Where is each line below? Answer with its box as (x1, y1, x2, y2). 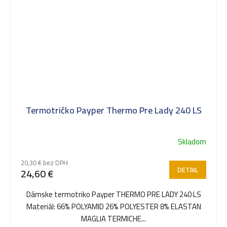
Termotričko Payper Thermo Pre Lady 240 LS (25, 101, 202, 119)
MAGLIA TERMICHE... (81, 211, 146, 226)
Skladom (178, 134, 206, 149)
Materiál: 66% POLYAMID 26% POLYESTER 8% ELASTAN (26, 199, 201, 214)
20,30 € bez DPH (21, 156, 68, 169)
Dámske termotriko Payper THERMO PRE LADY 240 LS (26, 186, 201, 202)
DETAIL (177, 163, 198, 176)
